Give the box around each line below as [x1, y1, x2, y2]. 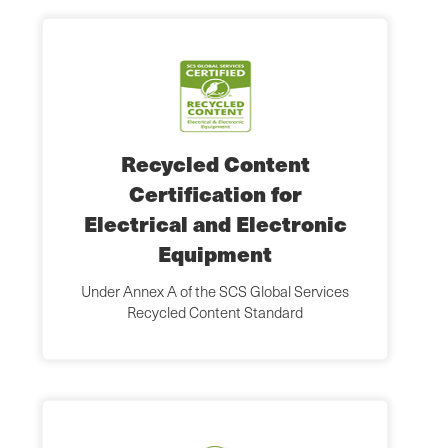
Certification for [128, 178, 302, 210]
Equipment [158, 238, 272, 270]
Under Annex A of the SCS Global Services [81, 281, 349, 302]
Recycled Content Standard [127, 302, 303, 323]
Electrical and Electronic [83, 208, 347, 240]
